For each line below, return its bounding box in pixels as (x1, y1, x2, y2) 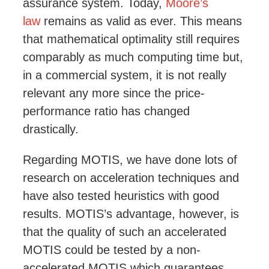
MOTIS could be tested (23, 243, 150, 257)
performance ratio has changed (23, 104, 190, 118)
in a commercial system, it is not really (23, 68, 226, 82)
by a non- (150, 243, 201, 257)
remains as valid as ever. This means (40, 14, 242, 28)
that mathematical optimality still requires (23, 32, 240, 46)
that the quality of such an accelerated (23, 225, 226, 239)
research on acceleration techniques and (23, 171, 239, 185)
